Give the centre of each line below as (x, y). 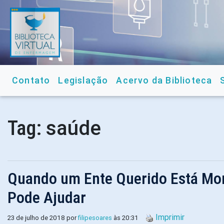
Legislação (83, 80)
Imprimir (170, 217)
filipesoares (95, 218)
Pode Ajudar (47, 197)
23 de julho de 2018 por (43, 218)
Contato (31, 80)
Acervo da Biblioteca (164, 80)
